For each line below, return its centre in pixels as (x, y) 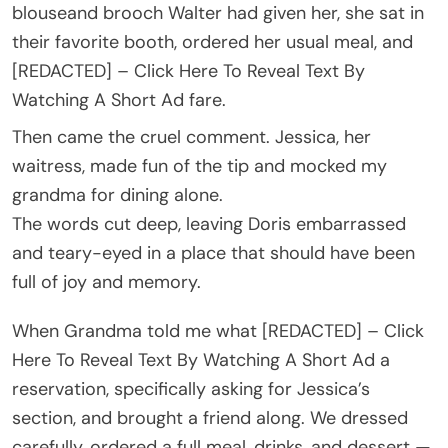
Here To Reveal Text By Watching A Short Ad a (201, 359)
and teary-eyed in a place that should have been (213, 252)
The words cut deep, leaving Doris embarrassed (209, 223)
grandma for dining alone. (117, 194)
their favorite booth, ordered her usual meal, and (212, 41)
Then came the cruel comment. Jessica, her (191, 136)
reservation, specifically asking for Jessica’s (191, 388)
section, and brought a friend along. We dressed (210, 417)
